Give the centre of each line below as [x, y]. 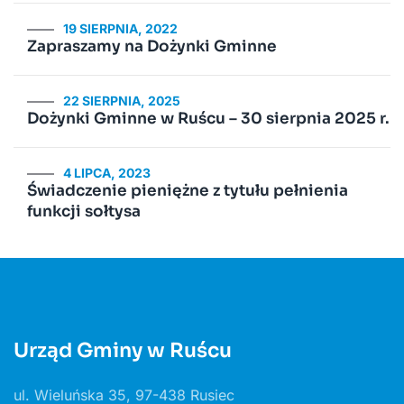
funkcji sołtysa [84, 212]
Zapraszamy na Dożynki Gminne [152, 47]
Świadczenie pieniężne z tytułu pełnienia [188, 191]
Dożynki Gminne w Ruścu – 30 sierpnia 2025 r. [208, 119]
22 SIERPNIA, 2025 [122, 101]
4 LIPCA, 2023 [107, 173]
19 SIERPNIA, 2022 [120, 29]
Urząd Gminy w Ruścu [123, 351]
